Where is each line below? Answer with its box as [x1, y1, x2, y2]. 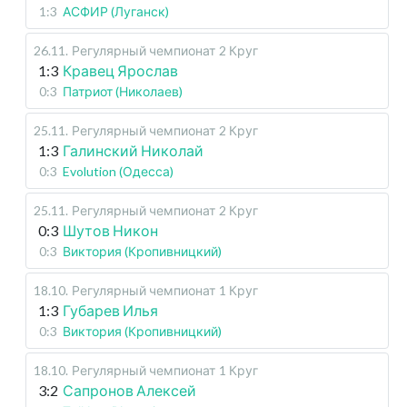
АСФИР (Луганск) [63, 4, 169, 19]
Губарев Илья [63, 302, 158, 319]
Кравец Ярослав [63, 62, 178, 79]
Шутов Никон [63, 222, 158, 239]
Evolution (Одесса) [63, 164, 174, 179]
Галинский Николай [63, 142, 203, 159]
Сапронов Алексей [63, 382, 196, 399]
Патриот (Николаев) [63, 84, 183, 99]
